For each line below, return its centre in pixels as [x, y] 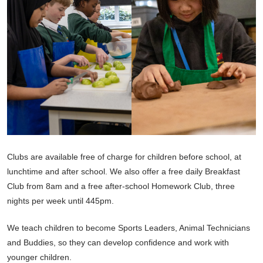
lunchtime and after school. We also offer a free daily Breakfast [124, 172]
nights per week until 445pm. [60, 201]
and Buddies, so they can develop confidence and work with [118, 243]
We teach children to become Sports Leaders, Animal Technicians [129, 228]
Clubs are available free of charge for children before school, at [124, 157]
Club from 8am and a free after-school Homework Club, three [121, 186]
